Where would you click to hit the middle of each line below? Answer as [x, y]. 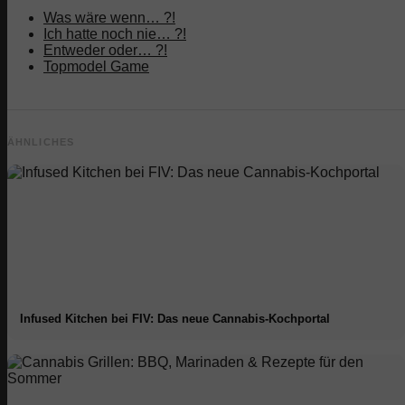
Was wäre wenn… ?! [109, 17]
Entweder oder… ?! [105, 50]
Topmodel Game [96, 66]
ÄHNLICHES [41, 141]
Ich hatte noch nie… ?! [115, 33]
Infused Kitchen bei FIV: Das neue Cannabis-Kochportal [175, 318]
